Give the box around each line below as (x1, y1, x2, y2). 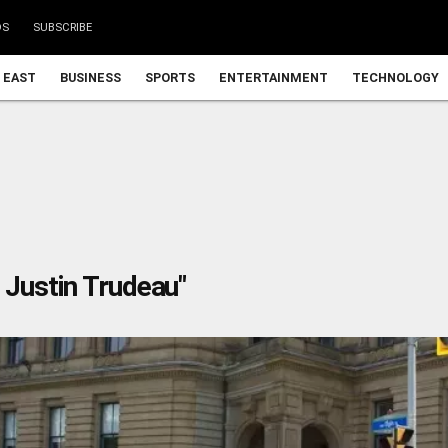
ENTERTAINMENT (219, 70, 328, 85)
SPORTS (145, 70, 195, 85)
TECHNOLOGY (352, 70, 439, 85)
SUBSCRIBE (33, 21, 92, 34)
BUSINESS (60, 70, 121, 85)
